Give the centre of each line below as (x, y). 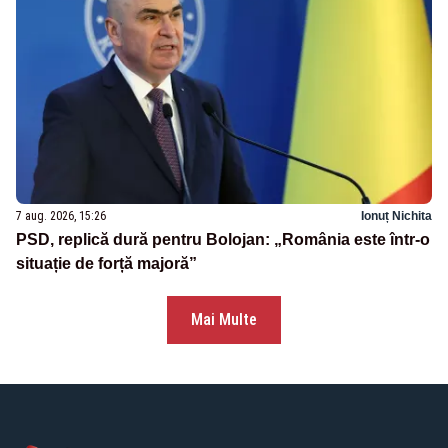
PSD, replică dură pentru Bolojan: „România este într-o (223, 240)
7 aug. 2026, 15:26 (61, 216)
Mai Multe (224, 320)
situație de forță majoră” (106, 264)
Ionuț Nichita (396, 216)
